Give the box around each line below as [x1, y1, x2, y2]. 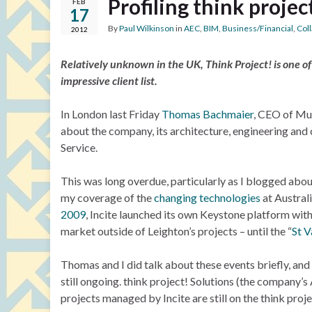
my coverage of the [61, 191, 154, 204]
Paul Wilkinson [119, 23, 174, 33]
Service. [61, 141, 97, 154]
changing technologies [154, 191, 260, 204]
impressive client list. [61, 74, 157, 87]
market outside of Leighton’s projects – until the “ [61, 224, 292, 237]
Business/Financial [222, 23, 293, 33]
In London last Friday [61, 107, 162, 120]
